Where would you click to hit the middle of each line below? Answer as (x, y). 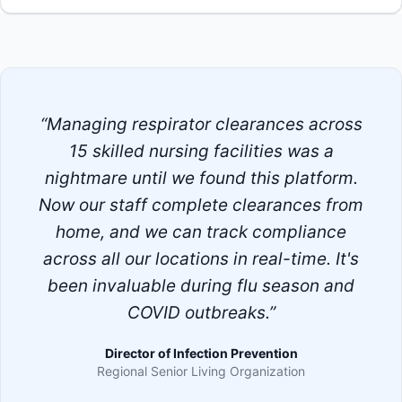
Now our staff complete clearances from (201, 205)
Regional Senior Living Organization (201, 371)
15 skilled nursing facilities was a (201, 151)
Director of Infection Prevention (201, 353)
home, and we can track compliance (201, 232)
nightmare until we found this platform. (201, 178)
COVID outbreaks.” (201, 313)
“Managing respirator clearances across (201, 124)
